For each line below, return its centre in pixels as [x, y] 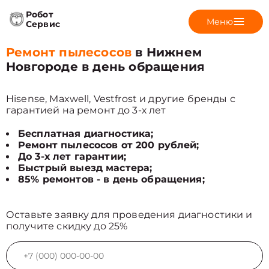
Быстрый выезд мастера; [85, 168]
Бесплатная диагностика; [86, 134]
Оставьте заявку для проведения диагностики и [129, 215]
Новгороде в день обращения [106, 67]
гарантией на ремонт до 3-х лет [86, 110]
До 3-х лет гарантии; [72, 156]
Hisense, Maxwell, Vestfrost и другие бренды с [121, 99]
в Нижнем [167, 52]
